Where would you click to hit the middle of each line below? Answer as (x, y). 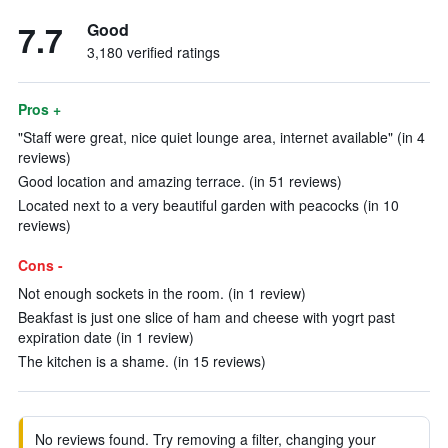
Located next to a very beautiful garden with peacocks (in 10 (208, 205)
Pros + (39, 109)
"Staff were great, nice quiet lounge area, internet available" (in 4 (221, 137)
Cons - (40, 265)
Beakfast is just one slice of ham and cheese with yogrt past (206, 317)
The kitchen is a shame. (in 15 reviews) (142, 361)
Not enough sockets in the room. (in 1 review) (162, 293)
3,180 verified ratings (153, 52)
